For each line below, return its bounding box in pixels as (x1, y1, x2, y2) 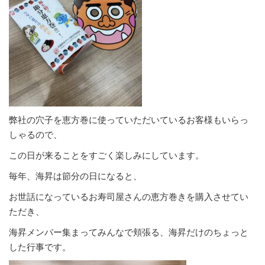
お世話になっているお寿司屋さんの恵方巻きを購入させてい (9, 191, 248, 202)
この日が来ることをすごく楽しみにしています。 (9, 150, 204, 160)
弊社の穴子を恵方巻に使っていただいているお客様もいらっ (9, 114, 248, 125)
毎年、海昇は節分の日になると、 (9, 170, 142, 181)
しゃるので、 (9, 129, 62, 140)
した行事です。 (9, 241, 71, 252)
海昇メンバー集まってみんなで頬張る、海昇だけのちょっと (9, 227, 248, 237)
